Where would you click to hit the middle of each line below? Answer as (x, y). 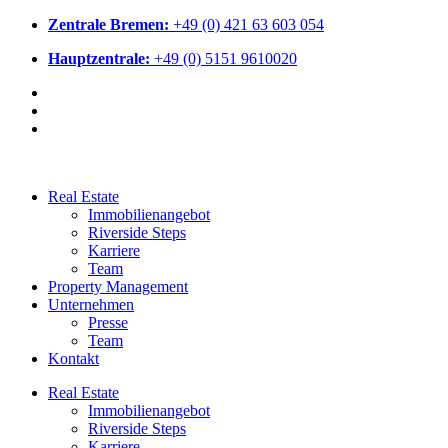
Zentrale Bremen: (108, 24)
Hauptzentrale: (99, 58)
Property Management (118, 286)
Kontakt (73, 358)
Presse (108, 322)
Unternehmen (91, 304)
